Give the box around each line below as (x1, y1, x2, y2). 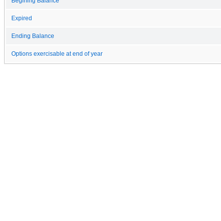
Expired (11, 15, 32, 21)
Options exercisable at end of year (11, 50, 103, 57)
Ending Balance (11, 33, 54, 39)
